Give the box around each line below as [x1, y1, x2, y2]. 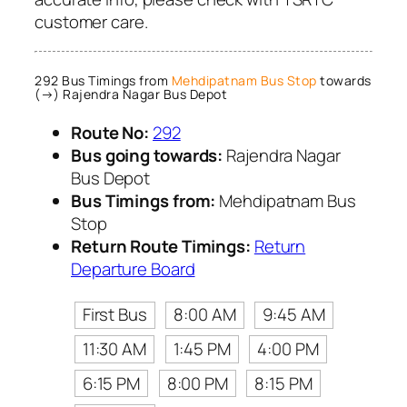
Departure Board [71, 257, 195, 282]
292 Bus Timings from [35, 71, 172, 89]
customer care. [35, 10, 148, 35]
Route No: [71, 121, 150, 145]
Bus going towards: [71, 144, 223, 168]
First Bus [82, 303, 147, 327]
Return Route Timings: [71, 234, 251, 259]
